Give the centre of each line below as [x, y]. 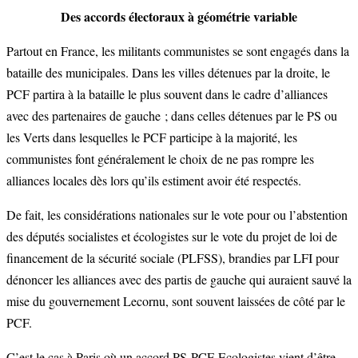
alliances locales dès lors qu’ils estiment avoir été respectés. [154, 181]
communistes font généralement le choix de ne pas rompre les [160, 159]
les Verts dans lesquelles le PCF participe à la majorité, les [152, 137]
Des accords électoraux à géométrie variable [179, 17]
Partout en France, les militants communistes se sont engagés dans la [178, 51]
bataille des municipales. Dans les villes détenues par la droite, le [168, 73]
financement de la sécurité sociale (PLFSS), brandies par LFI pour [173, 258]
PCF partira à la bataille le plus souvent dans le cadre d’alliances [167, 94]
